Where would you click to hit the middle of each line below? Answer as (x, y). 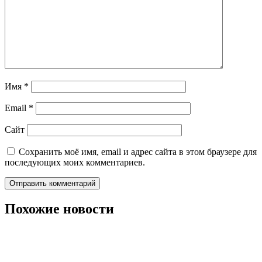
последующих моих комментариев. (75, 163)
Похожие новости (59, 209)
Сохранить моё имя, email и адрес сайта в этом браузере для (138, 152)
